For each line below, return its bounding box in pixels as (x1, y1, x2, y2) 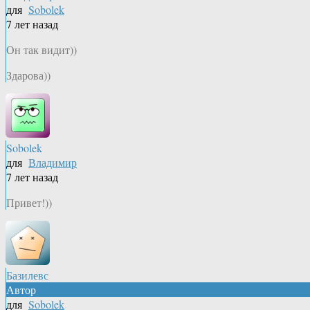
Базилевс (6, 268, 48, 283)
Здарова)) (6, 68, 51, 83)
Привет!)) (6, 195, 52, 210)
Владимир (28, 155, 77, 170)
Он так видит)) (6, 42, 77, 57)
